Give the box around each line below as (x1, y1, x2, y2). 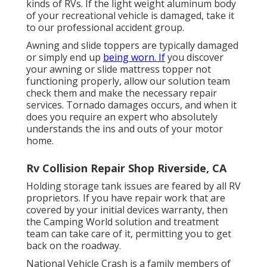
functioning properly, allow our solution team (26, 74, 230, 88)
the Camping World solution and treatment (26, 215, 219, 228)
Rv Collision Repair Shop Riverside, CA (26, 160, 226, 175)
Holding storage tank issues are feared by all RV (26, 179, 241, 193)
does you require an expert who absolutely (26, 110, 218, 123)
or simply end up (26, 50, 103, 64)
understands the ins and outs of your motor (26, 122, 223, 135)
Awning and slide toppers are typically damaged (26, 38, 238, 52)
